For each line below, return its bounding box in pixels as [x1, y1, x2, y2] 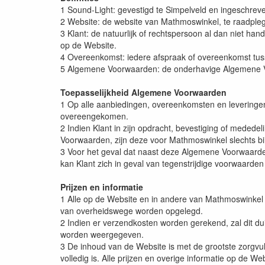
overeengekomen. [60, 110, 128, 122]
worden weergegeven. [60, 228, 144, 241]
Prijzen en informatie [60, 181, 143, 193]
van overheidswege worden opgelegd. [60, 205, 203, 217]
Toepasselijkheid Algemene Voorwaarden [60, 86, 227, 99]
